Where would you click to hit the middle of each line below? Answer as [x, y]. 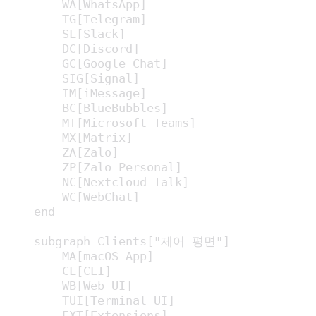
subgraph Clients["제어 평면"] [118, 241]
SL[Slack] [66, 34]
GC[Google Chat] [87, 63]
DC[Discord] [73, 48]
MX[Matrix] [69, 137]
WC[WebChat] [73, 196]
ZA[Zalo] [62, 152]
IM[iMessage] [76, 93]
